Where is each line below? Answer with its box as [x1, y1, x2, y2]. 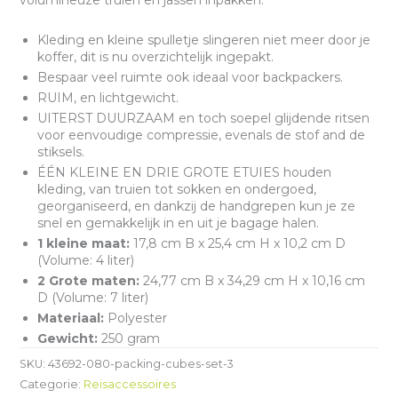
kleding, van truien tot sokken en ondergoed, [36, 181, 316, 198]
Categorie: [19, 378, 84, 392]
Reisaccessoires [83, 378, 176, 392]
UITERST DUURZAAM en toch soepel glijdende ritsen [36, 110, 370, 127]
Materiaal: [36, 310, 104, 327]
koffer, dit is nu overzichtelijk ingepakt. [36, 49, 274, 66]
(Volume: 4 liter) [36, 252, 134, 269]
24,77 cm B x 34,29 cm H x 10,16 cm [139, 273, 365, 290]
